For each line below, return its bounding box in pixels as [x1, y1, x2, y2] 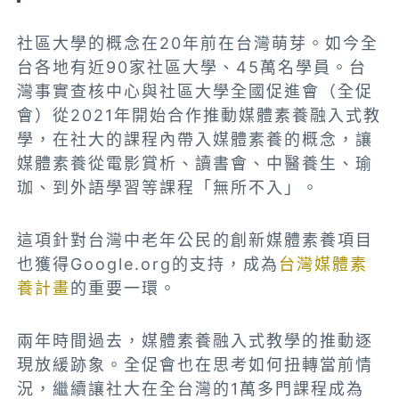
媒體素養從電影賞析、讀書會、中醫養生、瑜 [17, 154, 374, 174]
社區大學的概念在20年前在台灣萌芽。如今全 [17, 34, 379, 53]
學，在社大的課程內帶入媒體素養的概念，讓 [17, 130, 374, 150]
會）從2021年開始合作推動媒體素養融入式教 [17, 106, 382, 126]
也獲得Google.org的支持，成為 [17, 255, 280, 274]
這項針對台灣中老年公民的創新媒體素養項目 [17, 231, 374, 250]
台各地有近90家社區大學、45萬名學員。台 [17, 58, 368, 77]
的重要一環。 [70, 279, 178, 298]
